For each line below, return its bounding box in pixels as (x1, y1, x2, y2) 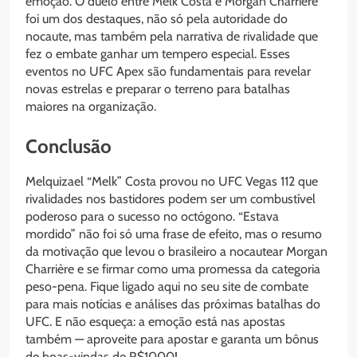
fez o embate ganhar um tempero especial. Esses (25, 45, 290, 61)
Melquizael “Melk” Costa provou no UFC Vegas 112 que (25, 174, 318, 190)
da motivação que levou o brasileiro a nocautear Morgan (25, 244, 328, 260)
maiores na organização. (25, 98, 156, 114)
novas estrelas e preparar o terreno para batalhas (25, 80, 290, 96)
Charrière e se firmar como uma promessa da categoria (25, 261, 320, 277)
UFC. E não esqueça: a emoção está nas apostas (25, 314, 285, 330)
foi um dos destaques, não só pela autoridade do (25, 10, 288, 26)
